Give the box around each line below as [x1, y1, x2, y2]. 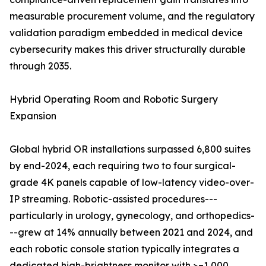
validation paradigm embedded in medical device [9, 27, 243, 39]
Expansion [9, 110, 56, 122]
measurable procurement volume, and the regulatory [9, 10, 255, 23]
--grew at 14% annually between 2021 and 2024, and [9, 226, 253, 239]
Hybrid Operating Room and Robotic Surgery [9, 93, 218, 106]
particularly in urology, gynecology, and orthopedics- [9, 210, 255, 222]
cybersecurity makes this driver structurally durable [9, 43, 246, 56]
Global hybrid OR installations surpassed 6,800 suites [9, 143, 251, 156]
